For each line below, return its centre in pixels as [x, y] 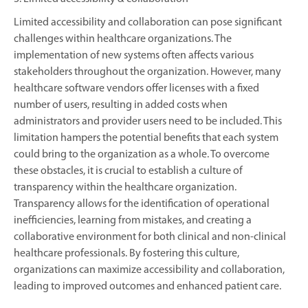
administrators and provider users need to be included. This [148, 121]
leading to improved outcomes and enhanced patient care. [147, 286]
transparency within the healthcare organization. [125, 187]
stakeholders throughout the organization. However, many [147, 72]
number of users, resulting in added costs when [121, 105]
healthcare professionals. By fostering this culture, [126, 253]
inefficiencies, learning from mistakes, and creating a [133, 220]
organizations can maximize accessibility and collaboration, [149, 270]
